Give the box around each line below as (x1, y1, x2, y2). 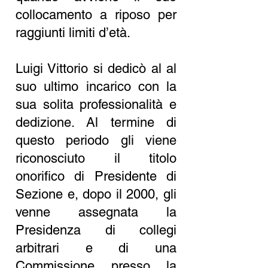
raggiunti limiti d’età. (16, 25, 130, 40)
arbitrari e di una (16, 240, 176, 255)
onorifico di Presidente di (16, 169, 176, 184)
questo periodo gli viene (16, 133, 176, 148)
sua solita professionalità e (16, 97, 176, 112)
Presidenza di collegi (16, 223, 176, 237)
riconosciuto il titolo (16, 151, 176, 166)
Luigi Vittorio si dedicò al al (16, 61, 176, 76)
